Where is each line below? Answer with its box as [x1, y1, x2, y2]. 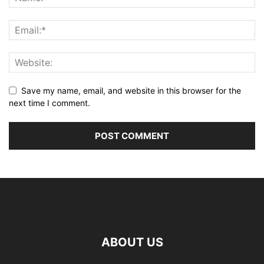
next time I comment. [9, 98, 90, 108]
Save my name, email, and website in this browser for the [21, 85, 241, 96]
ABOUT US [101, 235, 163, 250]
